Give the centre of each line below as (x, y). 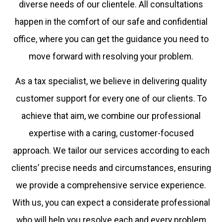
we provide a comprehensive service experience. (111, 185)
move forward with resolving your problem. (111, 56)
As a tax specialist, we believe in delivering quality (111, 81)
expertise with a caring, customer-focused (111, 133)
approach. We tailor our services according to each (111, 150)
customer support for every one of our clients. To (111, 98)
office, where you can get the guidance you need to (111, 39)
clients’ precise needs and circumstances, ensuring (111, 168)
